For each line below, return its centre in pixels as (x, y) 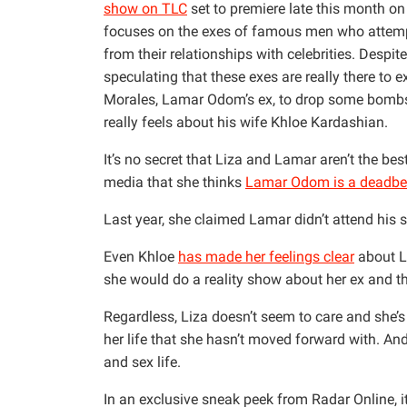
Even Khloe (141, 257)
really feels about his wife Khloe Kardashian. (246, 123)
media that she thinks (174, 183)
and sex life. (142, 362)
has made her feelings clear (266, 257)
